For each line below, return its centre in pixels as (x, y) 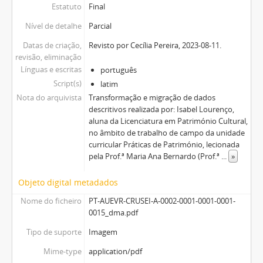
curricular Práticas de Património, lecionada (164, 144)
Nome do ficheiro (51, 200)
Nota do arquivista (49, 97)
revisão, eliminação (48, 57)
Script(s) (67, 83)
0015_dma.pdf (113, 212)
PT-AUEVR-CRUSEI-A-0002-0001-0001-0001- (162, 200)
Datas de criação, (52, 45)
